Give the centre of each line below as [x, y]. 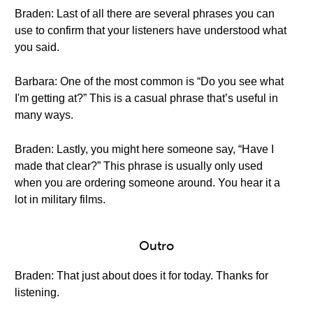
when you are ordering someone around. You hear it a [147, 183]
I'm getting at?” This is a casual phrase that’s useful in [146, 98]
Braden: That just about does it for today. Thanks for [141, 276]
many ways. [44, 115]
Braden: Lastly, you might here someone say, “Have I [144, 149]
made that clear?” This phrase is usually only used [139, 166]
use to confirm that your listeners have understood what [151, 30]
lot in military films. [60, 199]
